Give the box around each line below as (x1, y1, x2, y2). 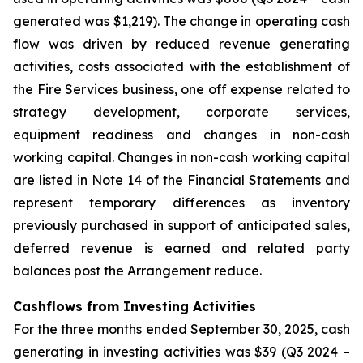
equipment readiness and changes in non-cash (13, 126, 350, 143)
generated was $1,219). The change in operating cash (13, 13, 350, 29)
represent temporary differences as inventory (13, 194, 350, 211)
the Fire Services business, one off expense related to (13, 81, 350, 97)
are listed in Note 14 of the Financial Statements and (13, 172, 350, 188)
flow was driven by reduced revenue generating (13, 36, 350, 52)
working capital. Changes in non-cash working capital (13, 149, 350, 165)
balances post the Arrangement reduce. (13, 263, 262, 279)
